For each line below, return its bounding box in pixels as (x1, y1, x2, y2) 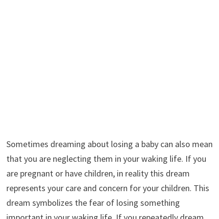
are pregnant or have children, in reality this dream (6, 167, 190, 179)
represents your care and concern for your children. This (6, 182, 209, 194)
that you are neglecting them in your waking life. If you (6, 153, 206, 164)
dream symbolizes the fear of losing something (6, 197, 180, 208)
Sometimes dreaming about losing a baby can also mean (6, 138, 213, 150)
